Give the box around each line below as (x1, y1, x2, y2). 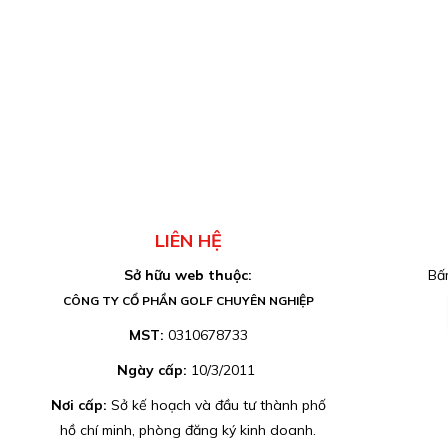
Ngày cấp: (117, 361, 192, 379)
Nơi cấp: (50, 396, 111, 414)
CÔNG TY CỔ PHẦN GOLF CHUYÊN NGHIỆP (62, 293, 314, 308)
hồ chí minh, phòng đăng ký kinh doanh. (60, 421, 317, 439)
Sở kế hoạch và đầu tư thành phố (110, 396, 326, 414)
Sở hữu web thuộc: (124, 266, 253, 284)
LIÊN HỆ (154, 229, 222, 252)
